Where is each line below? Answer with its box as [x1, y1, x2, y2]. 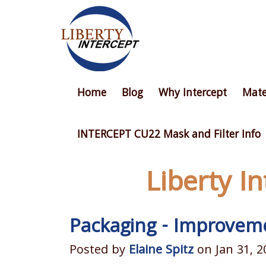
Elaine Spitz [129, 241, 194, 261]
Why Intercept [158, 85, 227, 103]
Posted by [69, 241, 129, 261]
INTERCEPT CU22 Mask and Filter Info [77, 126, 261, 144]
